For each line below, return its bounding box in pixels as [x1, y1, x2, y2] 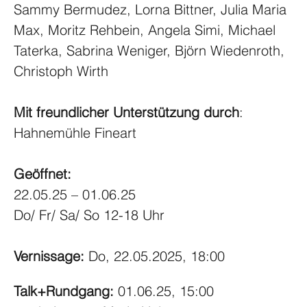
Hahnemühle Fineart [14, 123, 136, 141]
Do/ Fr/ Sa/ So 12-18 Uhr [14, 206, 164, 223]
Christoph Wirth [14, 62, 108, 79]
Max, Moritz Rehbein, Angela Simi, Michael [14, 21, 280, 38]
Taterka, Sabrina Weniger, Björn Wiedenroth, [14, 41, 288, 59]
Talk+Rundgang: [14, 282, 118, 299]
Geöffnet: [14, 164, 75, 182]
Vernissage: [14, 247, 88, 265]
